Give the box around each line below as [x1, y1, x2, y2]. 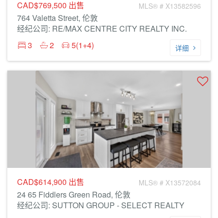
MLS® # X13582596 [139, 1, 201, 11]
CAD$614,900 [17, 176, 69, 187]
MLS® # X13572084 [139, 178, 201, 187]
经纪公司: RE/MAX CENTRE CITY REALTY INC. [17, 23, 187, 34]
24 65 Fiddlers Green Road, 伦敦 [17, 189, 130, 200]
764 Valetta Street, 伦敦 [17, 12, 98, 23]
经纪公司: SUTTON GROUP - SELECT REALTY [17, 200, 184, 211]
